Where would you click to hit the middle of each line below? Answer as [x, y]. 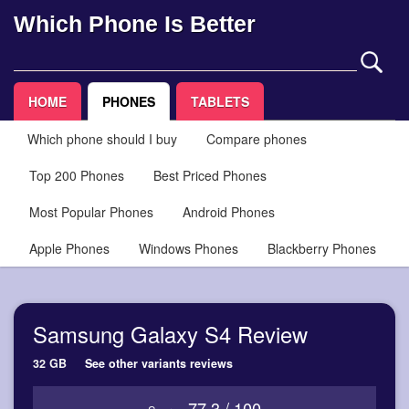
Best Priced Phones [210, 175]
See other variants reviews [159, 363]
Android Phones [229, 211]
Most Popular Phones [91, 211]
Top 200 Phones [77, 175]
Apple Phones [69, 248]
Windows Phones [189, 248]
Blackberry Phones [322, 248]
